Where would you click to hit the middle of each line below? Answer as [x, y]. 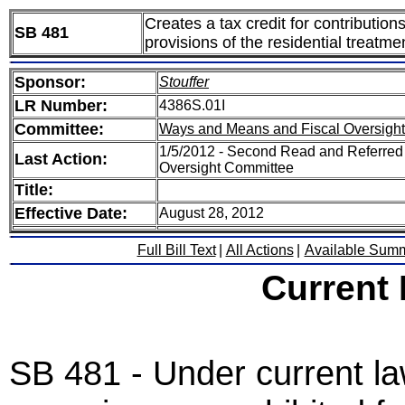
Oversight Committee [226, 168]
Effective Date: [71, 213]
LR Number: [61, 106]
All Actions [259, 250]
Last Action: [61, 159]
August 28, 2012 [212, 213]
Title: [34, 190]
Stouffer [184, 82]
